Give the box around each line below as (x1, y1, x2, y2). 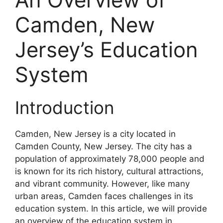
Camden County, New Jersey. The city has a (15, 141, 192, 151)
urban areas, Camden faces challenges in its (15, 191, 193, 201)
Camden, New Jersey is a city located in (15, 128, 176, 139)
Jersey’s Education (15, 36, 198, 62)
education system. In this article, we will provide (15, 203, 207, 214)
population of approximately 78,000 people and (15, 153, 205, 164)
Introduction (15, 97, 114, 118)
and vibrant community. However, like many (15, 178, 190, 189)
